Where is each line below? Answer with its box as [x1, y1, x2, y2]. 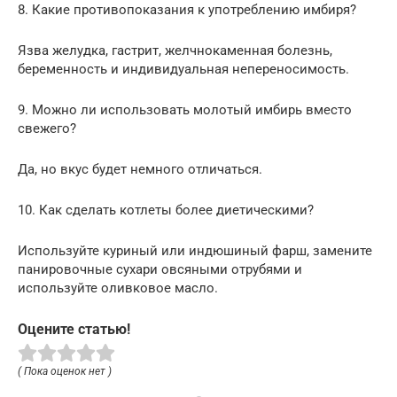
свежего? [18, 121, 76, 137]
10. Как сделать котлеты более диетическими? [18, 202, 314, 219]
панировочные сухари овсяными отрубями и [18, 261, 302, 278]
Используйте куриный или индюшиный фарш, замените [18, 243, 372, 260]
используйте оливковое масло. [18, 280, 218, 297]
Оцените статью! [18, 321, 130, 339]
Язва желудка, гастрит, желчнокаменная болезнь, [18, 43, 332, 59]
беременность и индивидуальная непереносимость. [18, 61, 349, 78]
